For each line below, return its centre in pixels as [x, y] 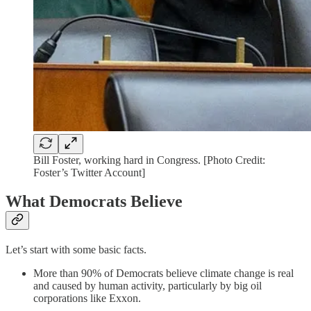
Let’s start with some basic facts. [76, 250]
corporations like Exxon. [87, 299]
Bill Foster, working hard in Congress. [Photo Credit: [149, 160]
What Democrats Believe [94, 202]
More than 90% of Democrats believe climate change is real [163, 274]
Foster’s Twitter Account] [89, 172]
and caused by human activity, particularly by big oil [148, 286]
